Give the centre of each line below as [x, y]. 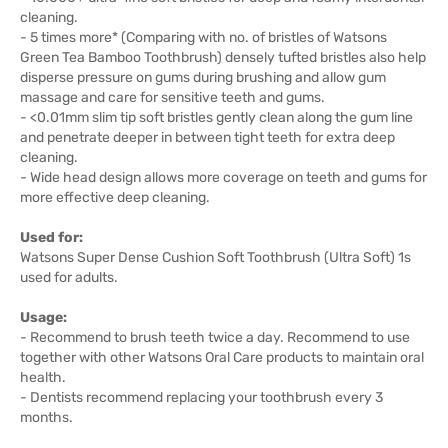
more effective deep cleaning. [115, 197]
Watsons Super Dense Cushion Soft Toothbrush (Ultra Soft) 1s [215, 257]
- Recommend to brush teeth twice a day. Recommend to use [215, 337]
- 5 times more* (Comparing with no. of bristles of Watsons [203, 37]
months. [46, 417]
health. [43, 377]
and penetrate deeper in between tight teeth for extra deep [207, 137]
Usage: [43, 317]
